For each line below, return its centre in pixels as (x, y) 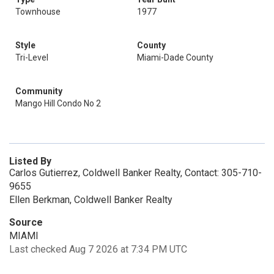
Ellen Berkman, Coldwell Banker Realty (91, 200)
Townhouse (38, 12)
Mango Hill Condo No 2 (58, 103)
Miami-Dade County (175, 57)
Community (39, 91)
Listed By (30, 161)
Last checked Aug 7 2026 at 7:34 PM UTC (98, 249)
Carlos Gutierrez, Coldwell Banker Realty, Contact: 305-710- (135, 173)
